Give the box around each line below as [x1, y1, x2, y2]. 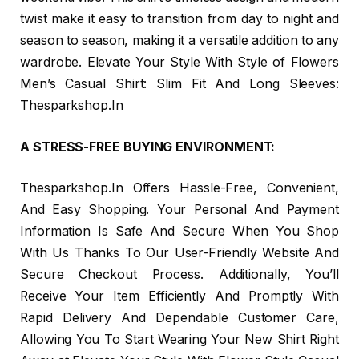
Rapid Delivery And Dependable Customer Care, [20, 310, 339, 326]
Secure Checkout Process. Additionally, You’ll [20, 267, 339, 283]
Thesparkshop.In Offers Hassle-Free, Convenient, [20, 180, 339, 196]
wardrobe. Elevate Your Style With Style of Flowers [20, 54, 339, 71]
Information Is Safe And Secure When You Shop [20, 224, 339, 240]
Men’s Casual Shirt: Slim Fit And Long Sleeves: [20, 76, 339, 92]
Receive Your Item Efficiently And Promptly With [20, 288, 339, 305]
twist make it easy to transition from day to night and [20, 11, 339, 27]
